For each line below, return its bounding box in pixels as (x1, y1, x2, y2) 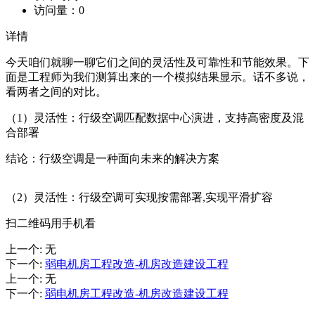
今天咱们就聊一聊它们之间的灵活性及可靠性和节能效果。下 (6, 56, 309, 68)
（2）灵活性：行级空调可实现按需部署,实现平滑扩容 (6, 191, 273, 203)
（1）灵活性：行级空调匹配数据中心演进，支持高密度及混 (6, 111, 304, 124)
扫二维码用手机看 (6, 217, 96, 229)
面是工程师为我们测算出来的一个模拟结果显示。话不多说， (6, 70, 309, 83)
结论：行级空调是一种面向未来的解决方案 (6, 152, 219, 165)
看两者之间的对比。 (6, 85, 107, 98)
